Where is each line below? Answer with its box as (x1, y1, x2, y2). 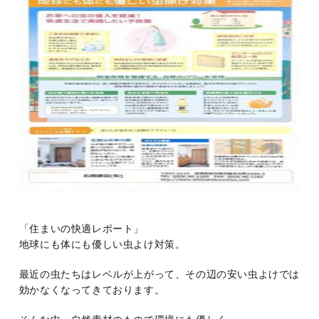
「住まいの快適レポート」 (19, 223, 145, 234)
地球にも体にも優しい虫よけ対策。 (19, 239, 186, 250)
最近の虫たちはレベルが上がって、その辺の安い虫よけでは (19, 268, 300, 280)
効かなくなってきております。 (19, 284, 165, 296)
